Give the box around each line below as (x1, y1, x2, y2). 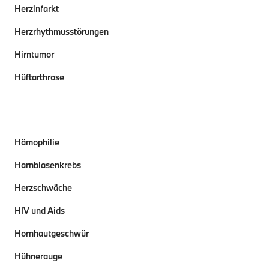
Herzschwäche (14, 182, 72, 193)
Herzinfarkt (14, 3, 59, 14)
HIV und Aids (14, 205, 65, 216)
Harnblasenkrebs (14, 159, 81, 171)
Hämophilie (14, 136, 59, 148)
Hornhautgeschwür (14, 228, 89, 239)
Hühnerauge (14, 250, 62, 262)
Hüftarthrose (14, 71, 64, 83)
